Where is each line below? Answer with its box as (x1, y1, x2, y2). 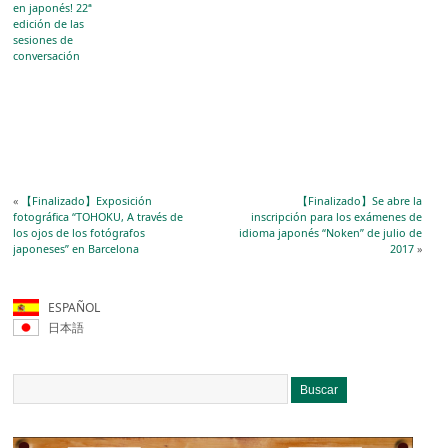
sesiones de (13, 31, 74, 47)
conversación (13, 47, 81, 63)
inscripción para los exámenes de (250, 209, 422, 225)
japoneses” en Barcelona (13, 241, 140, 257)
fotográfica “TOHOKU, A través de (13, 209, 184, 225)
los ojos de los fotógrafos (13, 225, 146, 241)
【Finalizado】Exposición (21, 193, 153, 209)
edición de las (13, 15, 85, 31)
